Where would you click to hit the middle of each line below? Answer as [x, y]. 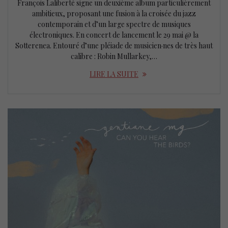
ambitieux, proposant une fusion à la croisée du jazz [114, 13]
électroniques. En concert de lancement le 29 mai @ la [114, 35]
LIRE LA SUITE [114, 74]
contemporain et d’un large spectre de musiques [114, 24]
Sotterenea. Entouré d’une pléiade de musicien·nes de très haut [114, 45]
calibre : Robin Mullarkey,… [114, 56]
